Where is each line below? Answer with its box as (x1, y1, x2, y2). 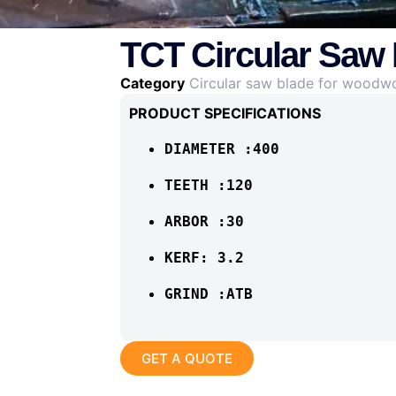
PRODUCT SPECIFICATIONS (129, 104, 321, 123)
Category (120, 74, 185, 93)
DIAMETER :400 (164, 141, 279, 158)
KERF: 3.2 (164, 249, 244, 267)
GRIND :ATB (164, 286, 253, 303)
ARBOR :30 (164, 213, 244, 231)
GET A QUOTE (141, 350, 232, 368)
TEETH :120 (164, 177, 253, 194)
